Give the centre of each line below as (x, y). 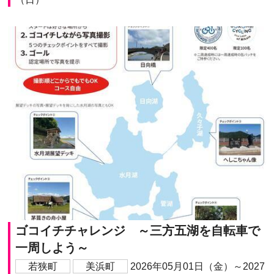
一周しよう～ (52, 247)
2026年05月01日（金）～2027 (197, 266)
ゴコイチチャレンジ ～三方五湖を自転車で (137, 230)
